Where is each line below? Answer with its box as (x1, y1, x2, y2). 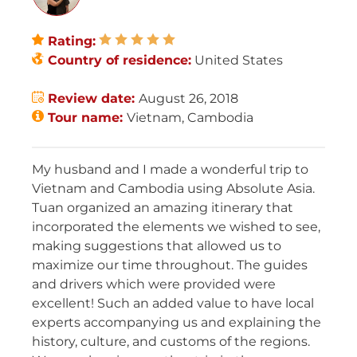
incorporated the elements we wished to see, (32, 219, 320, 234)
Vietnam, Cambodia (127, 110, 253, 125)
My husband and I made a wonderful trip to (32, 162, 308, 177)
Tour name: (44, 110, 127, 125)
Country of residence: (44, 53, 191, 68)
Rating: (44, 33, 96, 49)
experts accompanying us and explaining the (32, 315, 321, 330)
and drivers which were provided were (32, 277, 276, 292)
